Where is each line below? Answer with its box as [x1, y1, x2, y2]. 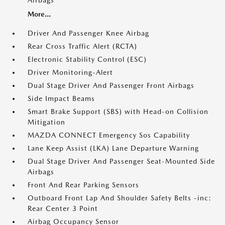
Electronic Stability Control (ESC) [28, 55, 147, 63]
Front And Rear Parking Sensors [28, 181, 139, 189]
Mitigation [28, 118, 65, 126]
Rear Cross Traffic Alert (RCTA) [28, 42, 137, 50]
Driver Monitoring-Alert [28, 68, 113, 76]
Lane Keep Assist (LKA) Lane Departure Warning [28, 144, 199, 152]
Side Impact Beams [28, 94, 95, 102]
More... [28, 10, 51, 18]
